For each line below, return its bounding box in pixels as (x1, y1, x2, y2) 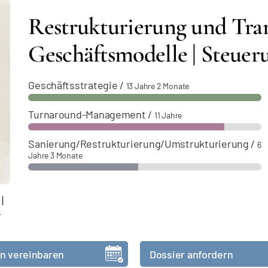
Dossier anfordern (150, 247, 233, 261)
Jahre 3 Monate (28, 150, 83, 160)
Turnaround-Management (28, 108, 146, 121)
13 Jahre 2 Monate (126, 81, 190, 91)
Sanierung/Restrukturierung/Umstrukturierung (28, 137, 249, 150)
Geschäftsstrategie (28, 78, 118, 92)
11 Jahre (154, 110, 182, 120)
